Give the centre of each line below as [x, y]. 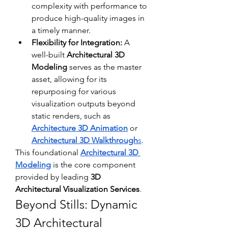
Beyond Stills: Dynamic [76, 204]
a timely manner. [61, 30]
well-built [49, 54]
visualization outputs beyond [83, 103]
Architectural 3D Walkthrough [85, 140]
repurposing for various [74, 91]
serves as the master [104, 67]
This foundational [48, 152]
